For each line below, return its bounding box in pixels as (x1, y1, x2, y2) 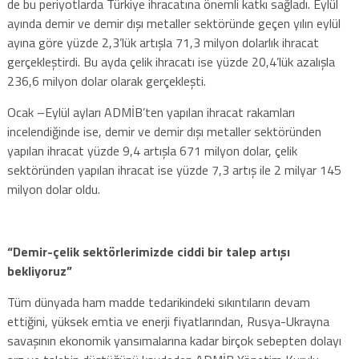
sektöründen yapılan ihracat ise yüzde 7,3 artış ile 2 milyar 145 (6, 159, 341, 179)
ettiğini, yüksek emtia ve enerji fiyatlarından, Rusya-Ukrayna (6, 311, 329, 331)
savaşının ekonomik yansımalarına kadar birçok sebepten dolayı (6, 330, 341, 350)
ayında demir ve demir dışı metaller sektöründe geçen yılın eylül (6, 13, 341, 33)
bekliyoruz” (6, 260, 72, 280)
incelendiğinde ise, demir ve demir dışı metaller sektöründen (6, 121, 321, 141)
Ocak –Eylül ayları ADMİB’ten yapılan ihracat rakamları (6, 102, 295, 122)
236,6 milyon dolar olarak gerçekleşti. (6, 71, 206, 91)
